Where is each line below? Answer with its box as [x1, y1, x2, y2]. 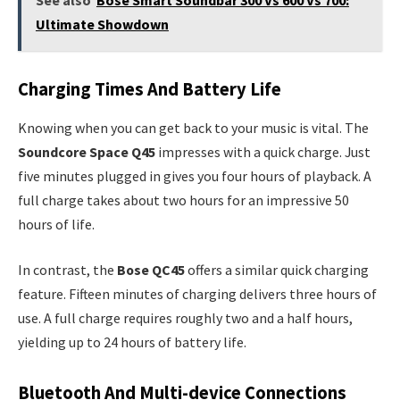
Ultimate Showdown [35, 14, 169, 33]
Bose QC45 [117, 261, 185, 279]
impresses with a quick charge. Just [155, 142, 371, 161]
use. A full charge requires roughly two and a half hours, [18, 309, 353, 328]
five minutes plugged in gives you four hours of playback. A [18, 166, 371, 185]
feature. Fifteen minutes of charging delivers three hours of [18, 285, 377, 304]
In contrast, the [18, 261, 117, 279]
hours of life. [18, 214, 95, 233]
